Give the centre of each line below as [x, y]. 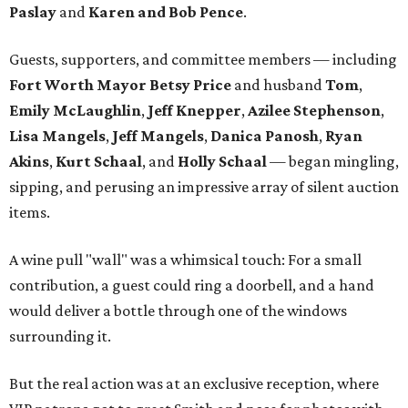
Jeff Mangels [158, 136]
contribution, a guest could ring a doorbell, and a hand [192, 286]
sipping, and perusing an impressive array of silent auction [204, 187]
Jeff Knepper [194, 111]
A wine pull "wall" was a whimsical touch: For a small [185, 260]
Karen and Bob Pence [166, 12]
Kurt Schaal [99, 162]
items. [30, 213]
